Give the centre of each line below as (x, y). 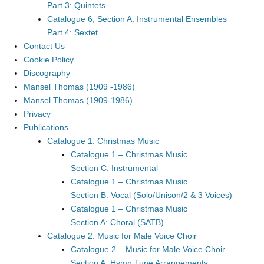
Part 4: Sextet (72, 32)
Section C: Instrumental (114, 168)
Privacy (37, 114)
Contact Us (44, 46)
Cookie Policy (49, 60)
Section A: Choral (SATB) (117, 222)
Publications (46, 127)
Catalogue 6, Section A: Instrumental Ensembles (137, 19)
